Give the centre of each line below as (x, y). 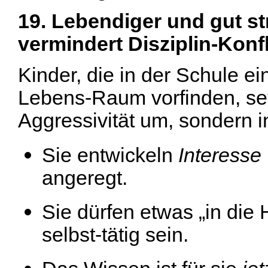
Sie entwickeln (110, 156)
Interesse (220, 156)
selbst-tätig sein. (115, 235)
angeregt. (85, 178)
